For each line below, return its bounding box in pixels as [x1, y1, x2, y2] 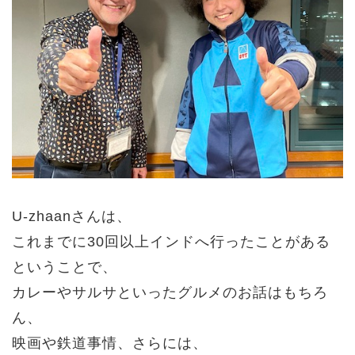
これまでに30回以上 [12, 234, 150, 250]
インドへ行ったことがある [150, 234, 330, 250]
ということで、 [12, 259, 117, 275]
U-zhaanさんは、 [12, 208, 132, 224]
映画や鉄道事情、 [12, 335, 132, 351]
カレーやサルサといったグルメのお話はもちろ [12, 284, 328, 300]
